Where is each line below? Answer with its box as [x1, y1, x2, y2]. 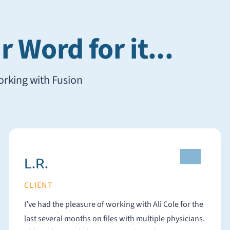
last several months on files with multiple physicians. [24, 213, 205, 224]
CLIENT [24, 180, 53, 191]
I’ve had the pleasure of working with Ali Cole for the [24, 199, 203, 210]
